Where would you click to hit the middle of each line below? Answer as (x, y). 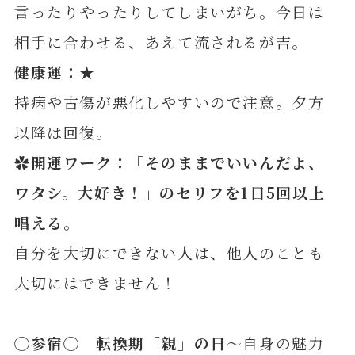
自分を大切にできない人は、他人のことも (169, 252)
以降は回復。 (63, 132)
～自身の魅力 (275, 342)
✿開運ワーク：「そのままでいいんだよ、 (169, 162)
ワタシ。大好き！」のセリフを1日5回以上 (170, 192)
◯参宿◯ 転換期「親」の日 (120, 342)
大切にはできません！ (96, 282)
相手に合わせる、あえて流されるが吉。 (161, 41)
